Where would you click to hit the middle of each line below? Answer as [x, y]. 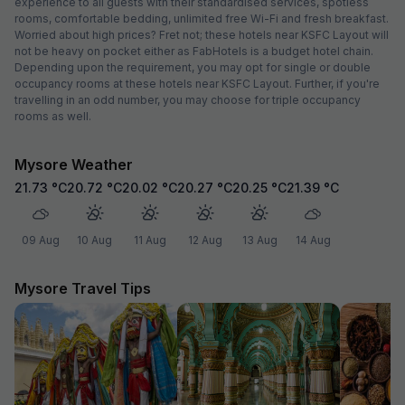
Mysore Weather [74, 164]
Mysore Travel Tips [83, 288]
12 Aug [205, 240]
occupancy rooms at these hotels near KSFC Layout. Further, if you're [197, 83]
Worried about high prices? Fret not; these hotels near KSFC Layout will [202, 34]
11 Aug [150, 240]
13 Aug [259, 240]
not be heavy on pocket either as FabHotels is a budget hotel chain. [194, 51]
